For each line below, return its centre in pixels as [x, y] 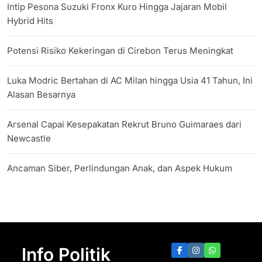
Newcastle [29, 138]
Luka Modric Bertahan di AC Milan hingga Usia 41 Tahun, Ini [130, 80]
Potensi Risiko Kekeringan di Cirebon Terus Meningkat [120, 50]
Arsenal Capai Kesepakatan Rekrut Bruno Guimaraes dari [124, 124]
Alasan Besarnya [41, 94]
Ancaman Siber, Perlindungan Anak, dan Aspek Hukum [120, 168]
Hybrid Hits [30, 20]
